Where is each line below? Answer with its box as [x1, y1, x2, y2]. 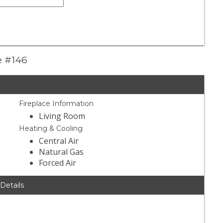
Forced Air [39, 157, 77, 169]
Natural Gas [39, 146, 84, 158]
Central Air [39, 135, 79, 147]
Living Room [39, 111, 86, 122]
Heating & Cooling [19, 124, 83, 133]
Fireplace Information [19, 99, 94, 109]
